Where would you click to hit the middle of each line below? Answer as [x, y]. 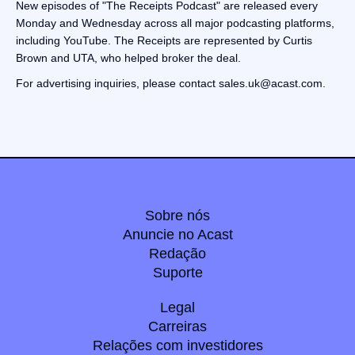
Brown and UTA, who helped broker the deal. [128, 58]
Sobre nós [177, 216]
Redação [177, 254]
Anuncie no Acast [177, 235]
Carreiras [177, 327]
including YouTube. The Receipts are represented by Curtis [164, 41]
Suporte [177, 273]
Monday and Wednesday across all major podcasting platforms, [175, 23]
